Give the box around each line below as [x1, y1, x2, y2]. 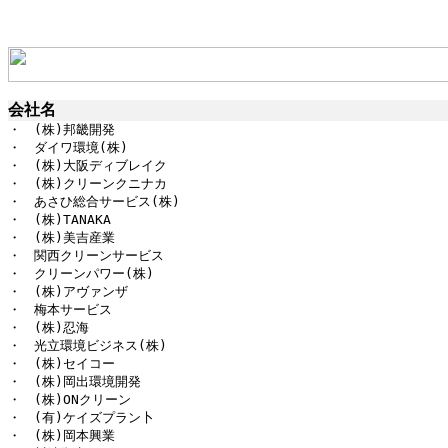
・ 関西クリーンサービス [8, 248, 164, 264]
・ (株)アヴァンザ [8, 284, 128, 300]
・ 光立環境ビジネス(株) [8, 338, 167, 354]
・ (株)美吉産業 [8, 230, 115, 246]
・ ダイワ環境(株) [8, 140, 128, 156]
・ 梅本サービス [8, 302, 112, 318]
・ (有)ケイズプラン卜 [8, 410, 154, 426]
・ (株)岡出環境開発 [8, 374, 141, 390]
